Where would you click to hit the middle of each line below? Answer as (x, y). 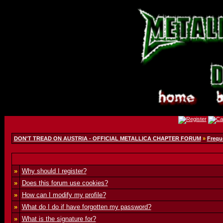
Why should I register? (54, 171)
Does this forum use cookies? (65, 183)
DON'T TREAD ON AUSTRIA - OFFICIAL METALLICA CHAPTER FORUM (107, 138)
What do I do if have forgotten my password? (86, 207)
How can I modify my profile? (64, 195)
